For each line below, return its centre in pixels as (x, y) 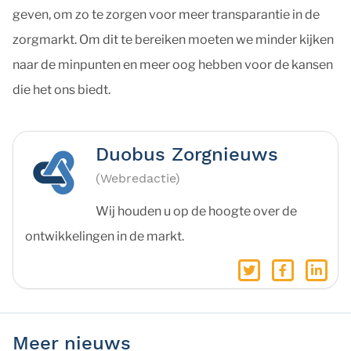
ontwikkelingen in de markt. (105, 236)
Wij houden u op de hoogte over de (196, 211)
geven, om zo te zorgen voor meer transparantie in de (166, 14)
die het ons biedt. (62, 90)
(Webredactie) (138, 178)
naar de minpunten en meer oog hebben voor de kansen (173, 65)
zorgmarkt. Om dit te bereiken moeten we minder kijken (173, 40)
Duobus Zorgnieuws (187, 154)
